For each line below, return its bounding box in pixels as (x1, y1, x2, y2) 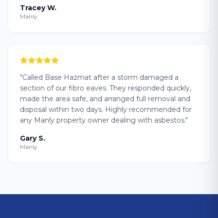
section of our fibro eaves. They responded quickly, (20, 84, 191, 92)
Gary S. (20, 134, 45, 143)
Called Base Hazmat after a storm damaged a (22, 73, 179, 82)
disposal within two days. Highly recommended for (20, 105, 192, 114)
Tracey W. (20, 3, 56, 12)
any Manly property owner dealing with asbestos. (20, 116, 185, 125)
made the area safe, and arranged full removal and (20, 94, 190, 103)
